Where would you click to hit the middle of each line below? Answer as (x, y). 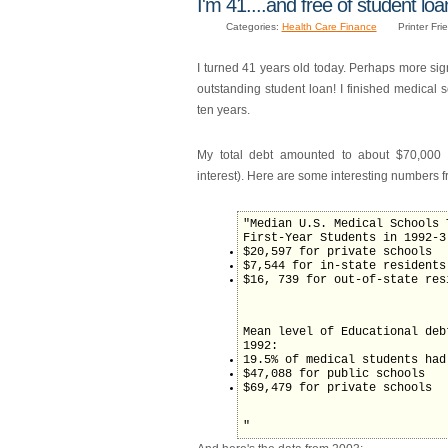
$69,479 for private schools (337, 387)
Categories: (253, 26)
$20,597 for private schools (337, 251)
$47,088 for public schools (334, 373)
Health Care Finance (329, 26)
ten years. (223, 109)
